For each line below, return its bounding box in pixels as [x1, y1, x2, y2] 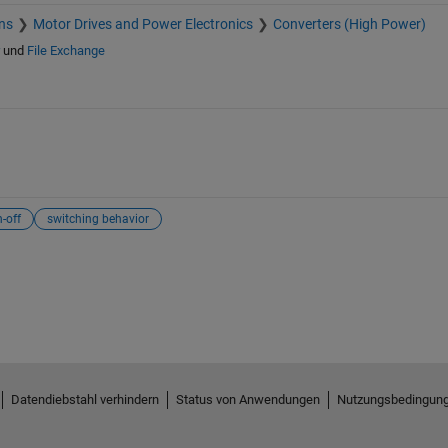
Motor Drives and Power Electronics [32, 16, 253, 33]
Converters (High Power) [272, 16, 426, 33]
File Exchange [26, 43, 105, 59]
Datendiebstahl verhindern [10, 391, 159, 407]
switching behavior [46, 212, 149, 227]
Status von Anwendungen [175, 391, 320, 407]
